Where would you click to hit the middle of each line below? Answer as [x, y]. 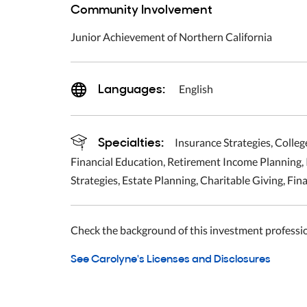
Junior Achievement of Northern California [171, 37]
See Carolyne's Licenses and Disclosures [171, 258]
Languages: [133, 88]
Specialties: [131, 141]
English [196, 89]
